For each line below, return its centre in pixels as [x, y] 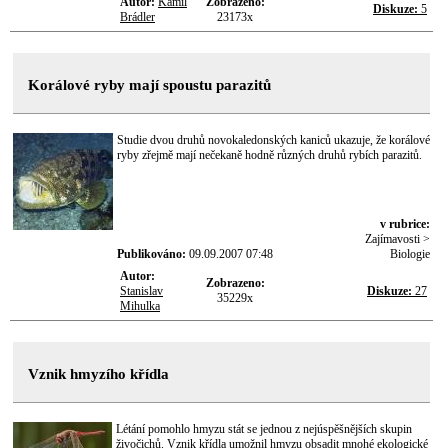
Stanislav [141, 291]
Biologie [410, 254]
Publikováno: [153, 254]
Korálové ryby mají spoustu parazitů [149, 85]
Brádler [137, 17]
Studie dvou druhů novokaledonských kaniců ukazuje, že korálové [273, 140]
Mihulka [140, 306]
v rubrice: [405, 224]
